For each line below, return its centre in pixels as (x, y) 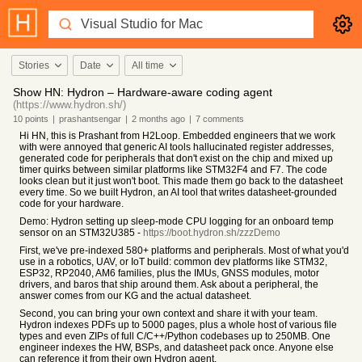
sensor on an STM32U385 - (81, 233)
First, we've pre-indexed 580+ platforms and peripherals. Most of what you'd (184, 250)
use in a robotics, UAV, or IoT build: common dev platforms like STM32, (173, 262)
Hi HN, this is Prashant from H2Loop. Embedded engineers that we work (177, 136)
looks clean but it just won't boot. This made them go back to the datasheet (181, 181)
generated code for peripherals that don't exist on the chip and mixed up (176, 158)
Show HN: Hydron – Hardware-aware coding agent (143, 92)
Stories (34, 65)
